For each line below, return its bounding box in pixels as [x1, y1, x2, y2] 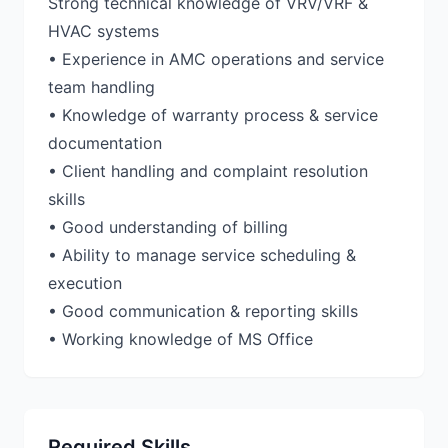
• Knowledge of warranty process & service [48, 105, 378, 125]
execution [48, 273, 122, 293]
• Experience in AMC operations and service [48, 49, 384, 69]
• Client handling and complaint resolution [48, 161, 368, 181]
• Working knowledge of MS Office [48, 329, 313, 349]
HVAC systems [48, 21, 159, 41]
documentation [48, 133, 162, 153]
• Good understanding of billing [48, 217, 288, 237]
